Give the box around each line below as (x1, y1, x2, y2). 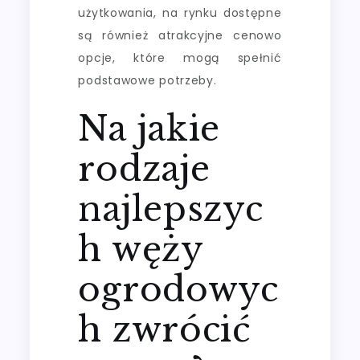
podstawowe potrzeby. (78, 72, 217, 88)
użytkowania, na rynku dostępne (78, 4, 282, 21)
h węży (78, 227, 203, 270)
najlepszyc (78, 187, 264, 230)
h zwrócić (78, 308, 252, 350)
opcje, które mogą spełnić (78, 49, 282, 66)
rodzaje (78, 147, 211, 190)
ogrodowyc (78, 268, 279, 310)
